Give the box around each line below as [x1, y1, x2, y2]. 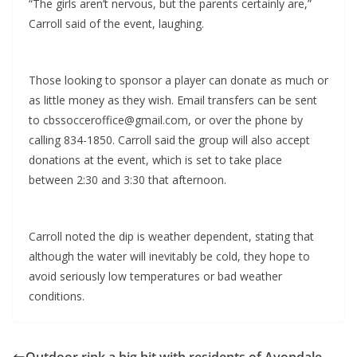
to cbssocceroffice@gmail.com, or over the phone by [29, 112, 303, 128]
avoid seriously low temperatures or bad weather [29, 269, 282, 284]
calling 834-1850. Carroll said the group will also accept [29, 132, 310, 148]
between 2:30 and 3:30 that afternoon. [29, 172, 226, 188]
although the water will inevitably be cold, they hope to [29, 249, 310, 265]
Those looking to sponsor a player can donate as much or [29, 73, 328, 88]
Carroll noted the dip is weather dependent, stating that [29, 229, 314, 245]
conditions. [29, 288, 84, 304]
